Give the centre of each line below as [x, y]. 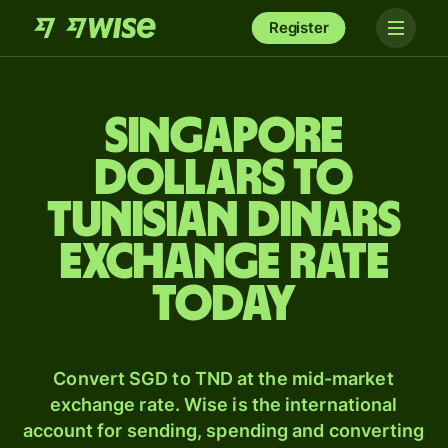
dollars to [224, 179]
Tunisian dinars [224, 221]
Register [298, 27]
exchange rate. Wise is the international [223, 404]
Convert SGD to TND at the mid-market [223, 378]
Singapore [224, 137]
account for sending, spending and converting [223, 430]
